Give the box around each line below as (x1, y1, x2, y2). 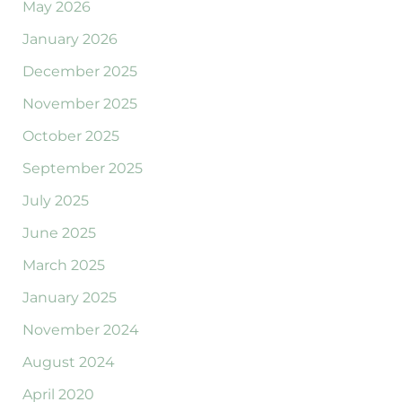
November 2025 (22, 95, 137, 113)
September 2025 (22, 160, 143, 178)
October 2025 (22, 127, 119, 145)
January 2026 (22, 31, 118, 48)
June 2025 (22, 224, 96, 242)
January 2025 (22, 289, 117, 307)
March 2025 (22, 257, 105, 275)
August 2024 (22, 354, 115, 371)
